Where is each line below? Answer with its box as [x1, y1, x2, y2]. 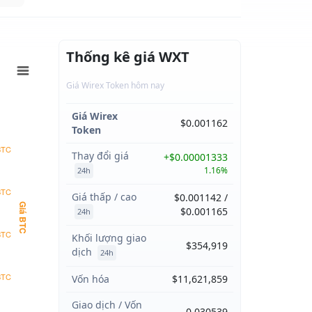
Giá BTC [17, 201, 29, 234]
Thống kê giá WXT [65, 47, 189, 66]
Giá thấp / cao [71, 190, 136, 203]
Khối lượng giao [71, 231, 146, 244]
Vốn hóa [71, 272, 109, 286]
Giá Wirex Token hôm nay [65, 79, 164, 91]
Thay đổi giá [71, 149, 129, 162]
